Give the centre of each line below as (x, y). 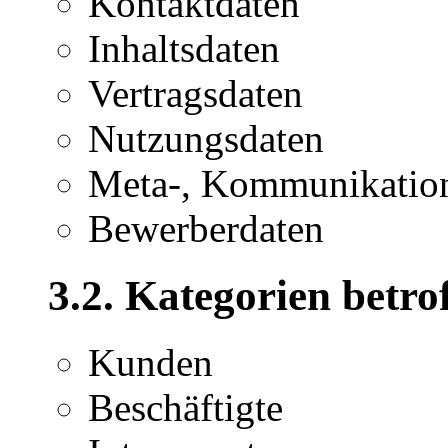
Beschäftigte (185, 407)
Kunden (150, 362)
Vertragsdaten (195, 93)
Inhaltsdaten (184, 48)
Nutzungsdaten (206, 138)
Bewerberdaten (206, 228)
